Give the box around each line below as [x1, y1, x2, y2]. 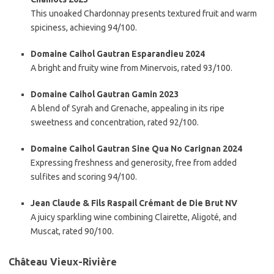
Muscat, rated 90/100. [31, 226, 114, 236]
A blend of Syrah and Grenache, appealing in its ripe [31, 103, 224, 113]
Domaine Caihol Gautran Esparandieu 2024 [31, 49, 205, 59]
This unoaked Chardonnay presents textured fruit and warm [31, 9, 257, 18]
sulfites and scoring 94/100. [31, 172, 137, 182]
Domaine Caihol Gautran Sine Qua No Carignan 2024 [31, 144, 242, 154]
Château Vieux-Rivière [9, 256, 117, 267]
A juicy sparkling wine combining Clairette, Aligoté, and [31, 212, 237, 222]
